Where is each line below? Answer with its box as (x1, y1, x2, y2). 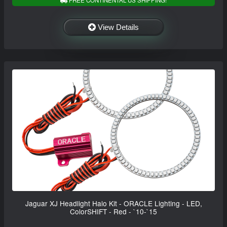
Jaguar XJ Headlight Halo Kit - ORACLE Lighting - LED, (25, 198, 202, 209)
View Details (98, 23, 139, 32)
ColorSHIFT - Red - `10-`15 (70, 206, 157, 217)
